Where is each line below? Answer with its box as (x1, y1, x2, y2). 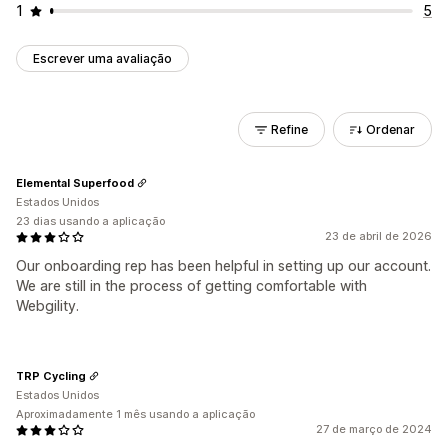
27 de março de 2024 (316, 422, 432, 436)
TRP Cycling (16, 368, 86, 383)
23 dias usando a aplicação (16, 214, 165, 228)
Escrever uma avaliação (33, 51, 172, 66)
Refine (271, 122, 308, 137)
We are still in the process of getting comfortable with (16, 277, 367, 294)
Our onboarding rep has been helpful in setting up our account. (16, 257, 431, 274)
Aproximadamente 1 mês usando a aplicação (16, 407, 255, 421)
